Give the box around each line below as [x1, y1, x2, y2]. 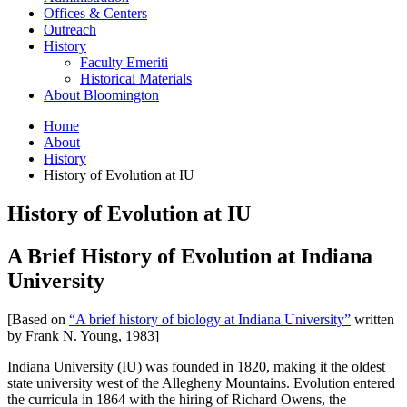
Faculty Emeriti [80, 54, 168, 70]
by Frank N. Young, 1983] [7, 327, 159, 343]
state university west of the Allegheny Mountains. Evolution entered [7, 374, 395, 391]
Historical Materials [80, 70, 192, 86]
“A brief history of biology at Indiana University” [69, 311, 351, 327]
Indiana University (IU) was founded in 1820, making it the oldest [7, 358, 385, 374]
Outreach [44, 21, 96, 37]
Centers [100, 5, 147, 21]
